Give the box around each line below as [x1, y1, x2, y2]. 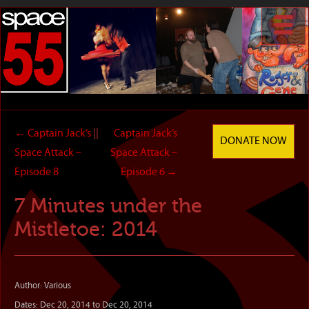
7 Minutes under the [14, 195, 202, 217]
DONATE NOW [220, 136, 287, 147]
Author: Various [14, 281, 71, 290]
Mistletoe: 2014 [14, 218, 157, 241]
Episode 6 [120, 167, 166, 178]
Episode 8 [14, 167, 59, 178]
